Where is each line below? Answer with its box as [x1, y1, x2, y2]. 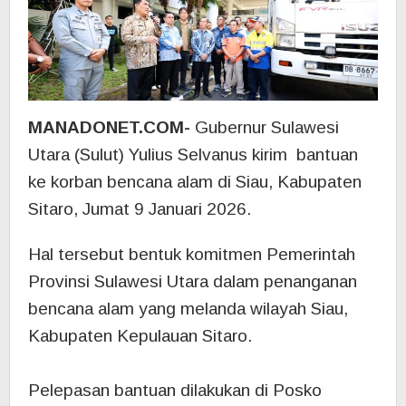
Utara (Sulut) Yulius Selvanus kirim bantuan [28, 145, 358, 165]
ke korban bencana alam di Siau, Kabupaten [28, 172, 362, 192]
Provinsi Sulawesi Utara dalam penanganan [28, 272, 357, 292]
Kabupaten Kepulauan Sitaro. [28, 326, 252, 346]
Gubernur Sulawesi [190, 118, 339, 138]
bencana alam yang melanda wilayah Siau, [28, 299, 348, 319]
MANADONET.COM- [28, 118, 190, 138]
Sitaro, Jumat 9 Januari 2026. [28, 199, 251, 219]
